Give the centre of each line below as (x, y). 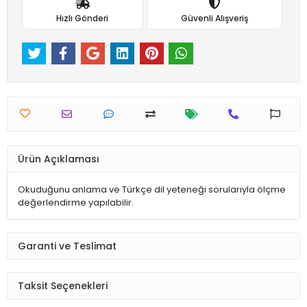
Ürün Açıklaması (59, 159)
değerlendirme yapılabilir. (76, 203)
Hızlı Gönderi (83, 18)
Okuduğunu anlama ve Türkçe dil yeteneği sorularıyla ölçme (152, 190)
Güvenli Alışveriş (214, 18)
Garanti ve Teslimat (67, 246)
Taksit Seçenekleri (63, 285)
